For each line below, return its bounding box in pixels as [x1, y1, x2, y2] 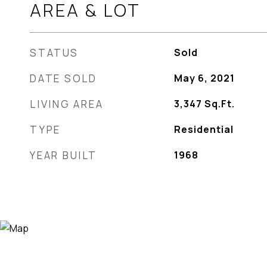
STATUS [30, 46, 79, 60]
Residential [173, 123, 234, 136]
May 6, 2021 [173, 72, 235, 85]
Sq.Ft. [204, 97, 235, 110]
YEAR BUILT [30, 148, 97, 162]
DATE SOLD [30, 72, 97, 85]
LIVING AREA [30, 97, 104, 111]
